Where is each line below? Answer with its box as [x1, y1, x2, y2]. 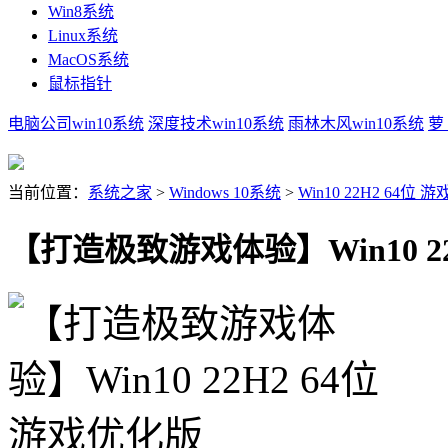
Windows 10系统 [169, 184, 281, 201]
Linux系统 [48, 27, 118, 44]
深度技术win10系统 [148, 115, 284, 132]
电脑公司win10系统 [8, 115, 144, 132]
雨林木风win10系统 [288, 115, 424, 132]
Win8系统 [48, 3, 114, 20]
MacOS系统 [48, 51, 129, 68]
